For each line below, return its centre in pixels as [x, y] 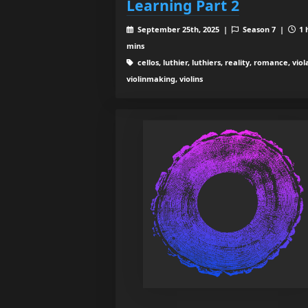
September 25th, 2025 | [183, 29]
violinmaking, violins [165, 78]
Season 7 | [264, 29]
